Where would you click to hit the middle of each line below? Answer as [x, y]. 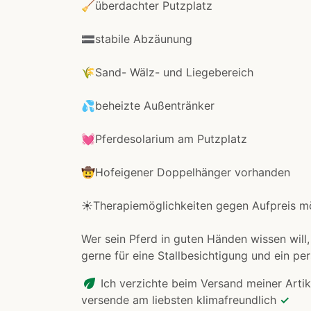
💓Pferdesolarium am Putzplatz [164, 139]
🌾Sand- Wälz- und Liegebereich [167, 73]
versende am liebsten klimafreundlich [180, 300]
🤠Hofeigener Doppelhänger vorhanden [186, 173]
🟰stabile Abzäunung [137, 39]
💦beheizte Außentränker [148, 106]
